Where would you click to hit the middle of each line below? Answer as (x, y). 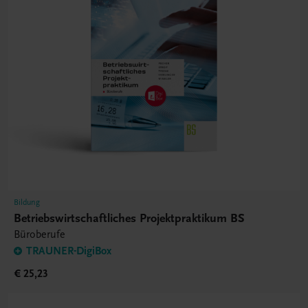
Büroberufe (40, 235)
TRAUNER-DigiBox (69, 251)
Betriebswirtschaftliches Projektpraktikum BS (129, 219)
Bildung (27, 202)
